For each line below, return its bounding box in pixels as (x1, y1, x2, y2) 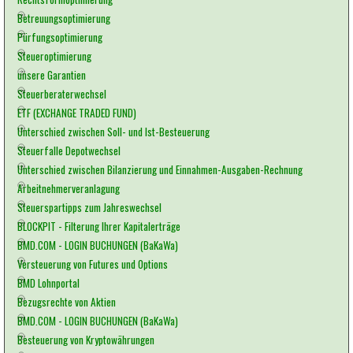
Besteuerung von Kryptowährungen (17, 331, 154, 347)
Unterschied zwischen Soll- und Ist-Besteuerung (17, 123, 210, 139)
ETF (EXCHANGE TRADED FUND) (17, 104, 136, 121)
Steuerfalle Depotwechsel (17, 142, 121, 158)
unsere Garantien (17, 66, 86, 83)
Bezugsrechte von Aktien (17, 293, 116, 310)
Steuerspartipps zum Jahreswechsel (17, 199, 162, 215)
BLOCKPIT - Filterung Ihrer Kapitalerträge (17, 217, 180, 234)
